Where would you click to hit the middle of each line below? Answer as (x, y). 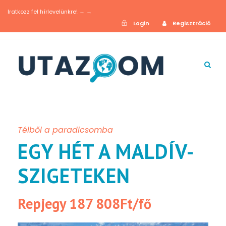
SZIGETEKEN (74, 176)
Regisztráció (192, 23)
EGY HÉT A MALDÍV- (106, 152)
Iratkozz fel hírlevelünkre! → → (50, 12)
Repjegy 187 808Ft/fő (84, 204)
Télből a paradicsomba (65, 130)
